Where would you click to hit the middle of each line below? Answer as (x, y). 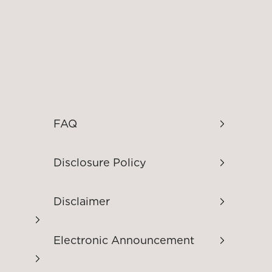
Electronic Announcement (124, 240)
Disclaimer (82, 201)
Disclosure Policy (100, 162)
